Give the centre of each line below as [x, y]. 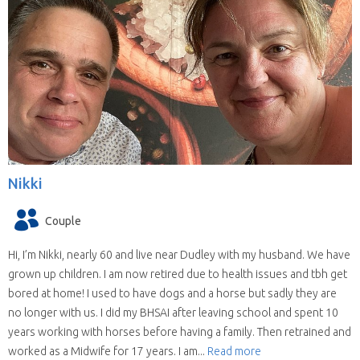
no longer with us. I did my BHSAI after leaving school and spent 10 [173, 312]
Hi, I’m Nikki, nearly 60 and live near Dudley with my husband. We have [179, 254]
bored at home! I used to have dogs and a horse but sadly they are [172, 293]
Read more [234, 351]
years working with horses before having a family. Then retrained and [180, 331]
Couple [63, 221]
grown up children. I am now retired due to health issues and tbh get [178, 274]
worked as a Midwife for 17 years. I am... [108, 351]
